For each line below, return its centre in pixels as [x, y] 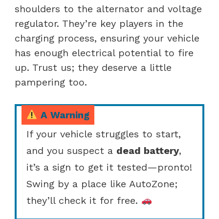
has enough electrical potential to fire [104, 53]
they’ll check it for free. [84, 200]
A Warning [63, 115]
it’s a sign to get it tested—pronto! [109, 167]
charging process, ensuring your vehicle [107, 38]
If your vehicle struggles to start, [104, 134]
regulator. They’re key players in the [99, 23]
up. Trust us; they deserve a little [93, 67]
